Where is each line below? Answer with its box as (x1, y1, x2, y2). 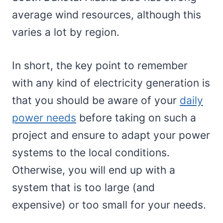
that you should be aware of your (12, 94, 180, 107)
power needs (12, 111, 76, 124)
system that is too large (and (12, 181, 155, 194)
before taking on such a (76, 111, 196, 124)
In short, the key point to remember (12, 59, 188, 72)
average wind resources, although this (12, 8, 201, 21)
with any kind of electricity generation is (12, 77, 210, 90)
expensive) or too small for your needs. (12, 199, 206, 212)
